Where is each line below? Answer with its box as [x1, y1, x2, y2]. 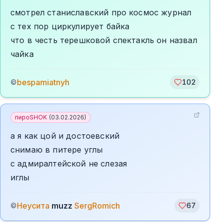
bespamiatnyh [17, 77, 69, 87]
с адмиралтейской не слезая [10, 159, 127, 168]
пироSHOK [15, 113, 47, 121]
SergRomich [74, 201, 120, 211]
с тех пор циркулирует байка [10, 21, 130, 31]
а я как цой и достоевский [10, 131, 119, 141]
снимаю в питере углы [10, 145, 103, 155]
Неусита [17, 201, 50, 211]
